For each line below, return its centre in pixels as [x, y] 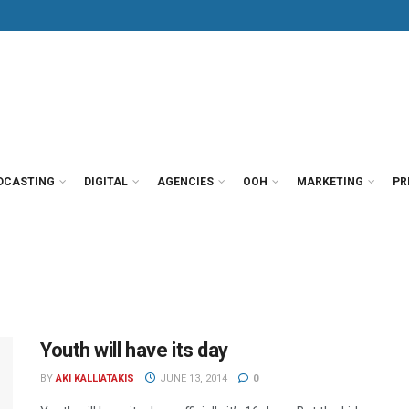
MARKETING [330, 182]
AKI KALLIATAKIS [95, 378]
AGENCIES [185, 182]
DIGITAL [106, 182]
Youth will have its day [134, 350]
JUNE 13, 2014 [192, 378]
